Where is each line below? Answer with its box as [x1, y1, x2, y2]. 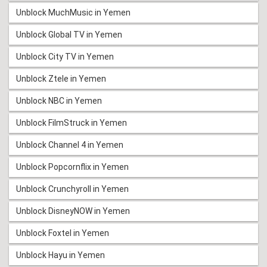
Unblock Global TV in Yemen [16, 30, 122, 40]
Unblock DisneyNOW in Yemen [16, 206, 130, 216]
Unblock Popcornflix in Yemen [16, 162, 129, 172]
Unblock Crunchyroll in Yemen [16, 184, 129, 194]
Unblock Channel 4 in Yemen [16, 140, 123, 150]
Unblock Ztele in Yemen [16, 74, 106, 84]
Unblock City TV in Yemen [16, 52, 114, 62]
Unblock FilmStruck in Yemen [16, 118, 127, 128]
